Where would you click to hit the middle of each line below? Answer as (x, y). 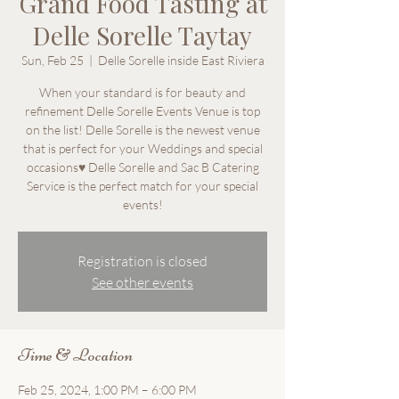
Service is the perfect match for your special (142, 186)
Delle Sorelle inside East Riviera (181, 60)
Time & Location (75, 355)
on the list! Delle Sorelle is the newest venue (142, 130)
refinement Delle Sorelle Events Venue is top (142, 111)
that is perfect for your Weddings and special (142, 148)
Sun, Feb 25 (52, 60)
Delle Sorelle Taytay (142, 35)
